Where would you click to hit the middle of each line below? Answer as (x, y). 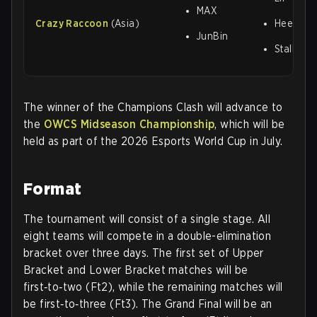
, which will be (250, 124)
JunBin (213, 36)
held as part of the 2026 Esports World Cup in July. (153, 141)
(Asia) (125, 23)
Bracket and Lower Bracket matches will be (136, 270)
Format (53, 188)
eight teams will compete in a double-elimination (148, 236)
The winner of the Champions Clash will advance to (153, 107)
